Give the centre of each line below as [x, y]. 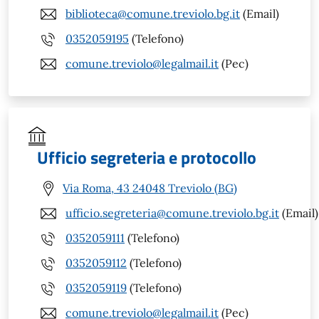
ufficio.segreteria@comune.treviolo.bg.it [172, 213]
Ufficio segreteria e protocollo [147, 157]
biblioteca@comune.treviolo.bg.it [153, 14]
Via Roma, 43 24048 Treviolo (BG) [150, 188]
